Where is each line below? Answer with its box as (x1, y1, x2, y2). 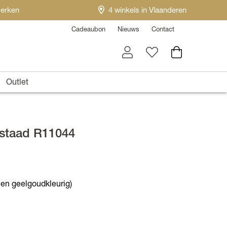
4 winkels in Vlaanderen (108, 7, 186, 15)
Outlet (6, 79, 28, 87)
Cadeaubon (71, 27, 105, 33)
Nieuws (118, 27, 139, 33)
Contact (152, 27, 174, 33)
